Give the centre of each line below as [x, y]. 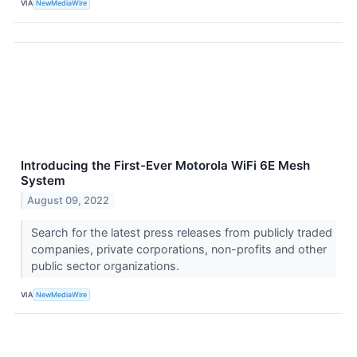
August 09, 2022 [69, 201]
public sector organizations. [106, 266]
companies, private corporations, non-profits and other [178, 249]
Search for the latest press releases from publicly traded [181, 233]
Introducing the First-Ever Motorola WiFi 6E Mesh [165, 165]
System [43, 180]
